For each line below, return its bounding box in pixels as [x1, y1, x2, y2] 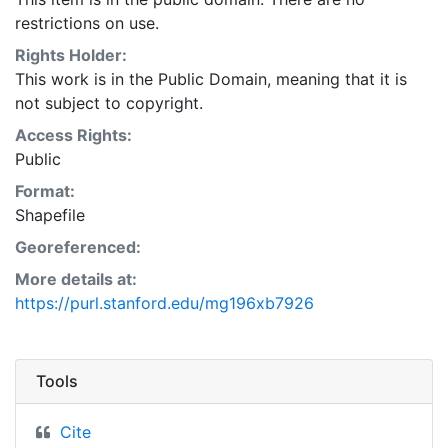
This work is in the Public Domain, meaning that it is [15, 68, 407, 89]
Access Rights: [15, 124, 132, 145]
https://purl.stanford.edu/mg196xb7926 [15, 292, 314, 313]
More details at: [15, 268, 137, 289]
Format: [15, 180, 75, 201]
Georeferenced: [15, 236, 141, 257]
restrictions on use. [15, 12, 159, 33]
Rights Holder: [15, 44, 127, 65]
